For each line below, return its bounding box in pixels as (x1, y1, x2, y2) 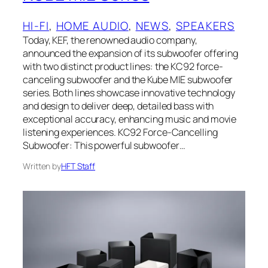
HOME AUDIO (56, 17, 129, 33)
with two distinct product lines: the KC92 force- (23, 59, 224, 73)
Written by (23, 160, 61, 172)
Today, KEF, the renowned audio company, (23, 33, 198, 47)
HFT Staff (61, 160, 96, 172)
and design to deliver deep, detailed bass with (23, 99, 214, 112)
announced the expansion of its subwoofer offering (23, 46, 239, 60)
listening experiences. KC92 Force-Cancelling (23, 125, 218, 139)
